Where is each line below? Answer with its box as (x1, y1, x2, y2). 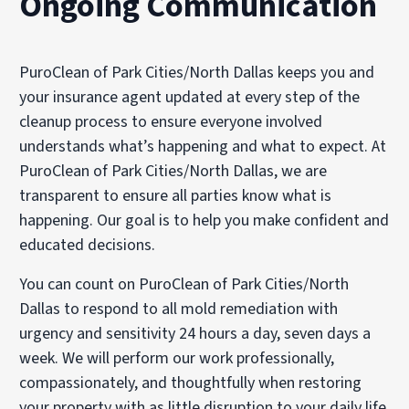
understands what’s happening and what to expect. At (19, 134, 387, 158)
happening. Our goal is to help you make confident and (19, 208, 390, 232)
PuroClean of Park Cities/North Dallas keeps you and (19, 60, 375, 84)
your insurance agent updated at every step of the (19, 85, 361, 109)
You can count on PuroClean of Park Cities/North (19, 272, 350, 296)
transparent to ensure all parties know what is (19, 184, 332, 207)
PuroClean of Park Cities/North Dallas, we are (19, 159, 328, 183)
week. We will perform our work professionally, (19, 346, 335, 370)
